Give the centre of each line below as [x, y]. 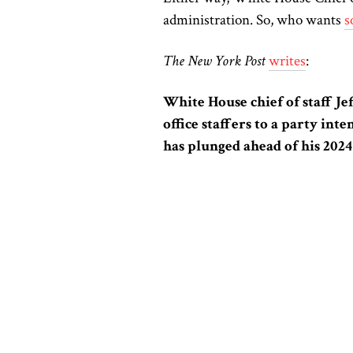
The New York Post [216, 61]
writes [287, 61]
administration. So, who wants [254, 20]
